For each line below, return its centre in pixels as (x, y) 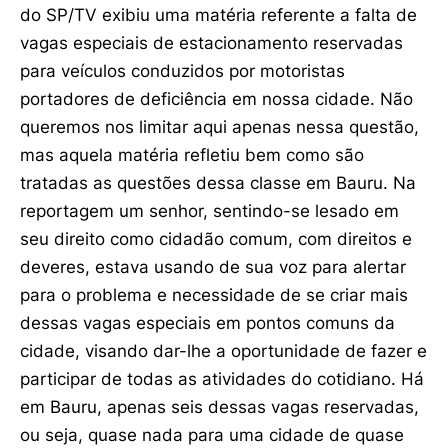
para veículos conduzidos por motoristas (182, 70)
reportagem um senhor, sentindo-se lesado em (209, 210)
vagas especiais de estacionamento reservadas (211, 42)
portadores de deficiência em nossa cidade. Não (216, 98)
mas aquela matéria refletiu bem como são (192, 154)
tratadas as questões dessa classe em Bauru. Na (218, 182)
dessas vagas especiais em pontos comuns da (207, 322)
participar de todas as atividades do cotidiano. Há (222, 378)
